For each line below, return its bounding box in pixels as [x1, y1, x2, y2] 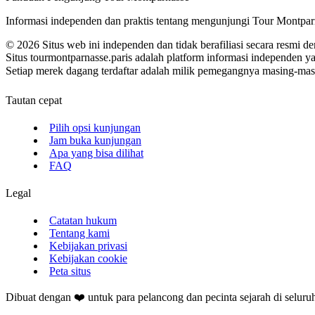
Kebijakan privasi [49, 240, 127, 252]
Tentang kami [49, 227, 110, 240]
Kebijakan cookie [49, 252, 127, 265]
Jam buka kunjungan [49, 134, 141, 146]
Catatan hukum [49, 214, 117, 227]
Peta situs [49, 265, 91, 278]
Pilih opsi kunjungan [49, 121, 141, 134]
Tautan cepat [6, 94, 62, 106]
